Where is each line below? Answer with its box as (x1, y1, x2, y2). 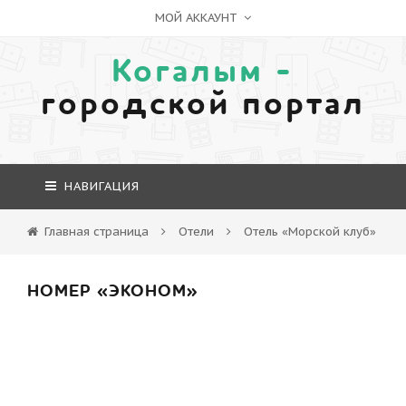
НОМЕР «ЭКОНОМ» (27, 280, 198, 303)
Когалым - (111, 50, 295, 93)
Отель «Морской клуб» (244, 224, 376, 239)
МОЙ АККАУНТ (155, 10, 241, 25)
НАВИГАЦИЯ (60, 179, 140, 194)
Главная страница (44, 224, 149, 239)
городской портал (41, 82, 365, 126)
